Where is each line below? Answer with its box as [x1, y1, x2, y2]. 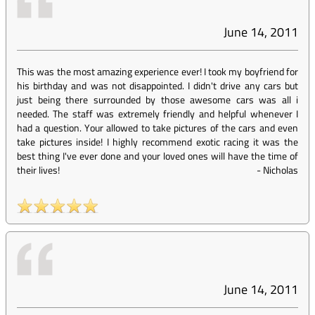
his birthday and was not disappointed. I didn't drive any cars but [17, 78, 298, 93]
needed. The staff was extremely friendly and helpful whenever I [17, 106, 298, 121]
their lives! [17, 162, 60, 177]
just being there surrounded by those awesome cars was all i [17, 92, 298, 107]
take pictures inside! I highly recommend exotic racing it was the [17, 134, 298, 149]
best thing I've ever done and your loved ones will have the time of [17, 148, 298, 163]
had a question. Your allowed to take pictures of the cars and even [17, 120, 298, 135]
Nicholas [263, 162, 298, 177]
